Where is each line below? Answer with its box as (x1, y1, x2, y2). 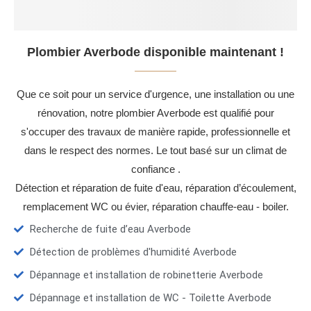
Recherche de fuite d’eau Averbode (29, 223, 191, 236)
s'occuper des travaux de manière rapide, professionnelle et (21, 126, 290, 138)
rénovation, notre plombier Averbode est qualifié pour (37, 107, 274, 119)
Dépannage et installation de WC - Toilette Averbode (29, 292, 271, 305)
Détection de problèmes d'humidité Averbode (29, 246, 237, 259)
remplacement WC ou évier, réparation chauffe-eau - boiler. (22, 201, 289, 213)
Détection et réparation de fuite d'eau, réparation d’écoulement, (15, 182, 296, 194)
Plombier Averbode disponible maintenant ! (27, 45, 284, 60)
